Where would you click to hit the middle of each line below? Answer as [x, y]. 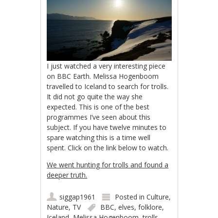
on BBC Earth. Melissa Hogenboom [103, 76]
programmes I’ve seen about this [99, 117]
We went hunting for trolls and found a [108, 164]
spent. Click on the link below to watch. [108, 147]
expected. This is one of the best [98, 107]
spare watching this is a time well [99, 137]
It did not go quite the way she [95, 96]
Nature [58, 207]
